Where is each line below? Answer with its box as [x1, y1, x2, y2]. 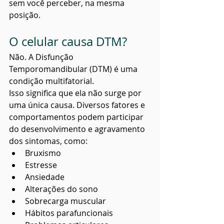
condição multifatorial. [9, 75, 94, 86]
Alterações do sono [25, 183, 98, 194]
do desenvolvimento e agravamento [9, 123, 147, 134]
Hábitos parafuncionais [25, 207, 113, 218]
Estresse [25, 159, 57, 170]
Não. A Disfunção [9, 51, 75, 62]
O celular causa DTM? [9, 33, 127, 49]
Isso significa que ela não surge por [9, 87, 143, 98]
